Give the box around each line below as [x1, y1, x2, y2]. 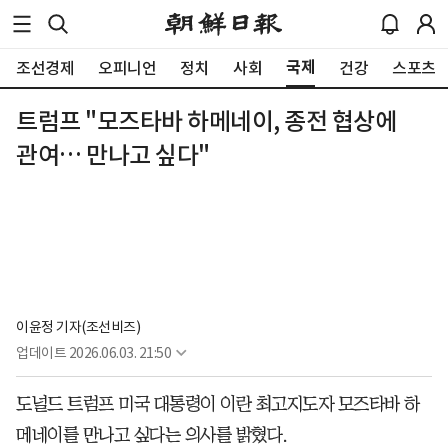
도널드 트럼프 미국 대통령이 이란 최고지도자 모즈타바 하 [16, 394, 420, 413]
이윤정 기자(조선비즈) [16, 317, 140, 336]
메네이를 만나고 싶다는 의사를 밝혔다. [16, 425, 288, 444]
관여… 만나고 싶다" [16, 140, 210, 171]
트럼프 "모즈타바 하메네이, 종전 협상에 [16, 106, 396, 137]
